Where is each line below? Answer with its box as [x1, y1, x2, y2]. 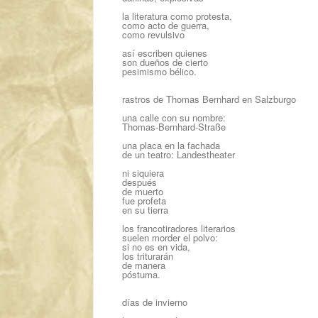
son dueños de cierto [122, 55, 208, 69]
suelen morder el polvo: [122, 231, 218, 244]
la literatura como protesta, [122, 9, 232, 23]
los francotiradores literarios [122, 221, 236, 235]
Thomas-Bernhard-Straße [122, 120, 226, 133]
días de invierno [122, 295, 187, 309]
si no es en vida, [122, 240, 190, 253]
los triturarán [122, 249, 173, 263]
